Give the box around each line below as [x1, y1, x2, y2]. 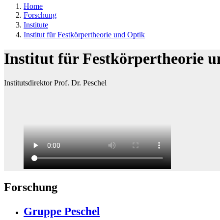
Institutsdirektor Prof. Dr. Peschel [4, 78, 107, 87]
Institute [24, 21, 48, 29]
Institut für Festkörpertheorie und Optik [24, 30, 145, 39]
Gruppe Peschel [24, 205, 100, 218]
